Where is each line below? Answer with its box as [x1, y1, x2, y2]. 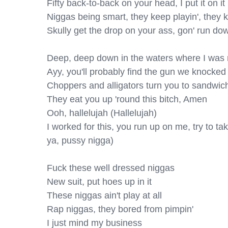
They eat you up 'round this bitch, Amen [47, 94, 207, 104]
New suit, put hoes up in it [47, 177, 152, 187]
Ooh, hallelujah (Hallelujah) [47, 108, 157, 118]
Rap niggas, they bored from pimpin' [47, 204, 193, 214]
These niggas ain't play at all [47, 190, 162, 201]
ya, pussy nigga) [47, 135, 113, 146]
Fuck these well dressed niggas [47, 163, 175, 173]
